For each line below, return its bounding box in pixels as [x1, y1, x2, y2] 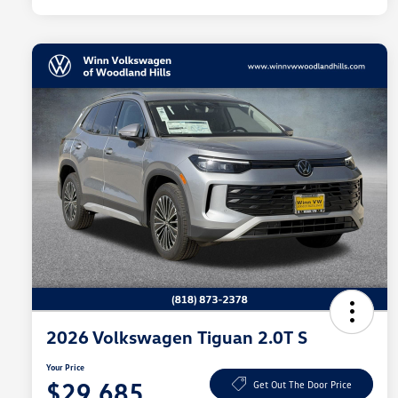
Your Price [46, 362, 84, 373]
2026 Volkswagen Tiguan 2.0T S [46, 326, 307, 348]
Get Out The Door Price [252, 378, 352, 390]
